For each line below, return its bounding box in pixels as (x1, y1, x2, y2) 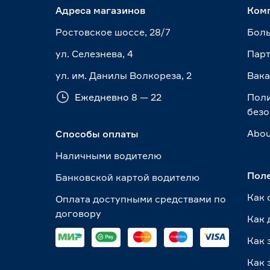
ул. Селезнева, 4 (55, 48, 133, 60)
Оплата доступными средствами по (55, 193, 226, 206)
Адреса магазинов (55, 4, 145, 16)
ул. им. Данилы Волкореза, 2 (55, 69, 192, 81)
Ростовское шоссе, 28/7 (55, 26, 171, 38)
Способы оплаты (55, 128, 139, 140)
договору (55, 207, 101, 220)
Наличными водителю (55, 149, 162, 162)
